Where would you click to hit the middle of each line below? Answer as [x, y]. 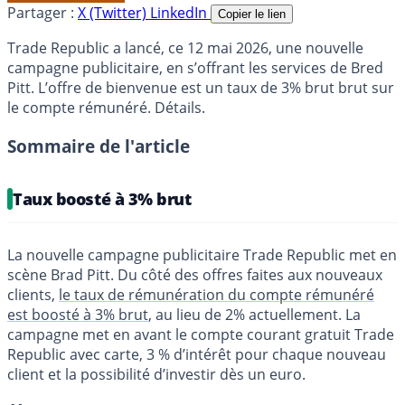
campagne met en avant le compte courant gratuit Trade [201, 334]
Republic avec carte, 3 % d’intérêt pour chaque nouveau [197, 354]
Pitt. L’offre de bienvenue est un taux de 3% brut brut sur [201, 87]
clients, [33, 294]
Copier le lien [252, 14]
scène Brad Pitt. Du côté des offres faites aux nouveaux [195, 274]
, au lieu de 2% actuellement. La [254, 314]
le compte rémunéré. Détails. [106, 107]
